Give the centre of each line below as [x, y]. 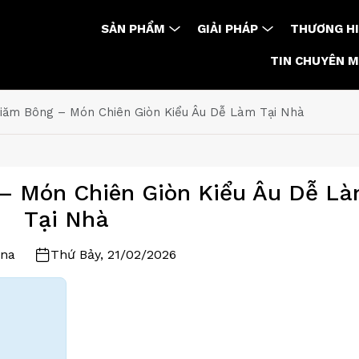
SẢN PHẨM [133, 29]
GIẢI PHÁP [228, 29]
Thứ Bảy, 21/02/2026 [113, 254]
